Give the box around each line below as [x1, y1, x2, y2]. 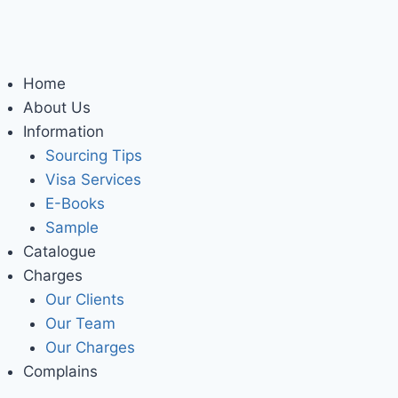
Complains [22, 362, 98, 380]
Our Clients [45, 291, 124, 308]
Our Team [45, 314, 115, 332]
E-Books [45, 195, 105, 212]
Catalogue [22, 243, 96, 260]
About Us [22, 99, 91, 116]
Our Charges [45, 338, 135, 356]
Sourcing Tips [45, 147, 142, 164]
